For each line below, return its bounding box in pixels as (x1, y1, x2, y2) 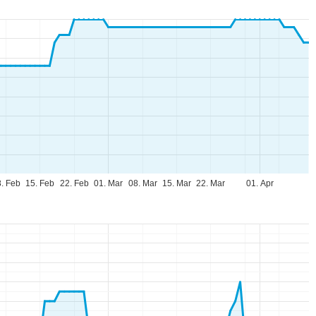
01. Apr (245, 178, 274, 189)
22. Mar (196, 178, 226, 189)
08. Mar (128, 178, 157, 189)
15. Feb (25, 178, 54, 189)
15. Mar (162, 178, 191, 189)
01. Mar (93, 178, 123, 189)
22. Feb (59, 178, 89, 189)
